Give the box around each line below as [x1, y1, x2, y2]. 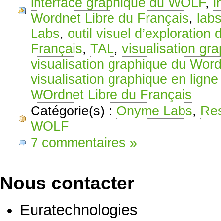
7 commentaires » [30, 135, 137, 150]
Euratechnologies [20, 201, 138, 219]
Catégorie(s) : [30, 104, 116, 119]
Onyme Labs [116, 104, 192, 119]
